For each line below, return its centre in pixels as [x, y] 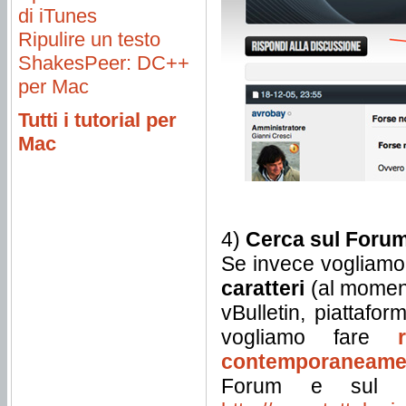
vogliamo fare [309, 337]
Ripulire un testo [89, 39]
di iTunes [58, 16]
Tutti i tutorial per [97, 120]
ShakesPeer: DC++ [104, 63]
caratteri [263, 288]
